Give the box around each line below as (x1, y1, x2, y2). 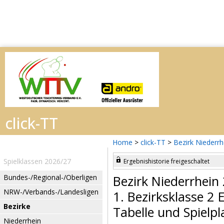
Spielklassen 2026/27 (3, 156, 71, 166)
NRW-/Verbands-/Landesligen (3, 187, 98, 196)
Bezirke (3, 201, 30, 211)
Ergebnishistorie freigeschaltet (123, 157, 209, 165)
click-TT (140, 137, 165, 147)
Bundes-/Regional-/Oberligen (3, 172, 97, 182)
